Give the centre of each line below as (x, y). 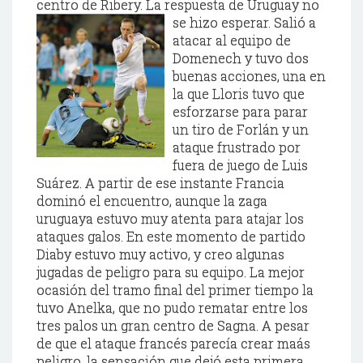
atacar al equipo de (232, 40)
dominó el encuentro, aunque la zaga (152, 200)
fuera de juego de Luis (240, 164)
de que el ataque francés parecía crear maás (173, 343)
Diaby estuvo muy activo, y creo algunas (160, 254)
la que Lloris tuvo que (239, 93)
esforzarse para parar (240, 111)
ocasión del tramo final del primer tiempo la (175, 289)
